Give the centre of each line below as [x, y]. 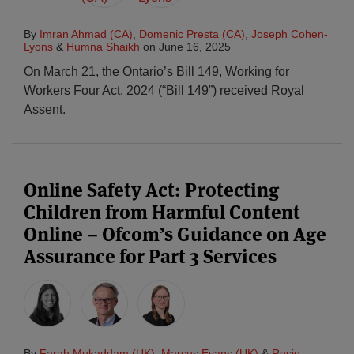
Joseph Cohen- [290, 34]
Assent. [45, 109]
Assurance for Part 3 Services [150, 256]
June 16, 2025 [195, 47]
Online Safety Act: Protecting [151, 190]
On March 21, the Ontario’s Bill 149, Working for [156, 72]
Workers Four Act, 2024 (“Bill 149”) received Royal [164, 90]
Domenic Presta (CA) [192, 34]
